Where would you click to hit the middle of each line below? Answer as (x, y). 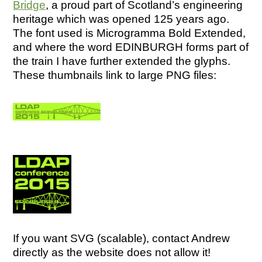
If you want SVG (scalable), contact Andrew (122, 239)
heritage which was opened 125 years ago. (121, 19)
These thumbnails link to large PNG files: (115, 75)
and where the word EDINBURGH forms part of (131, 47)
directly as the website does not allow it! (112, 253)
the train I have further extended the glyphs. (122, 61)
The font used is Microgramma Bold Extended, (130, 33)
